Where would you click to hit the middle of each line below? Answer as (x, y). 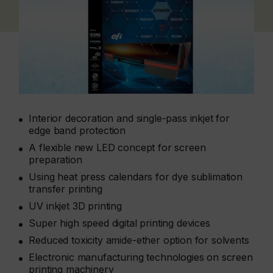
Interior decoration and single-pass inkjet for (129, 119)
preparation (55, 160)
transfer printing (66, 189)
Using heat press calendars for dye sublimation (136, 177)
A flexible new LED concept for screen (117, 148)
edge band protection (77, 131)
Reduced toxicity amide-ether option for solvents (139, 240)
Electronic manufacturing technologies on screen (141, 257)
